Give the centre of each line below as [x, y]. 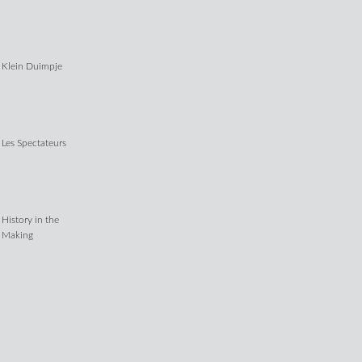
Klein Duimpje [32, 67]
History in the [31, 220]
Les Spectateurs [34, 143]
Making [18, 236]
